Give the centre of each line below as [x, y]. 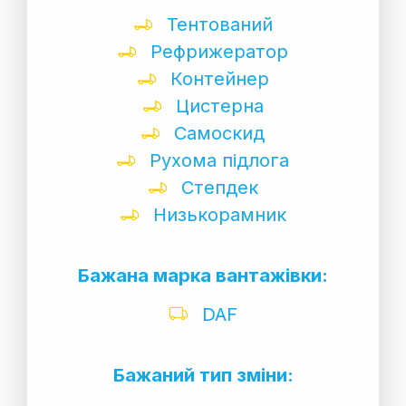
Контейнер [217, 78]
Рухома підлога [217, 160]
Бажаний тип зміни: [203, 375]
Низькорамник [217, 214]
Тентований [217, 24]
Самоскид [217, 133]
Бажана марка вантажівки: [203, 275]
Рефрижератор [217, 51]
